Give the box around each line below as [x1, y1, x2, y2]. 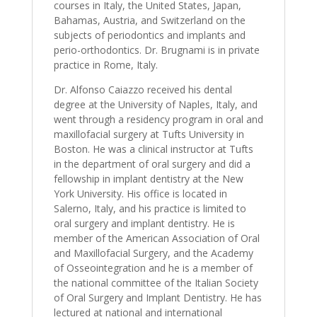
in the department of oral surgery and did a [53, 157, 250, 171]
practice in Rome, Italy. [53, 58, 158, 72]
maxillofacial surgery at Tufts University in [53, 127, 244, 142]
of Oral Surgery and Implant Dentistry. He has [53, 291, 262, 305]
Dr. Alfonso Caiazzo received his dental [53, 83, 232, 97]
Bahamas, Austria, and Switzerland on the [53, 13, 246, 28]
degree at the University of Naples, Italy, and [53, 98, 258, 112]
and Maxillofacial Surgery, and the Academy [53, 246, 253, 260]
